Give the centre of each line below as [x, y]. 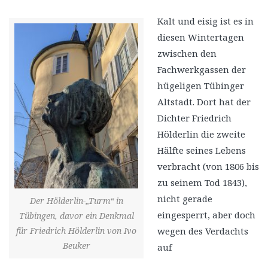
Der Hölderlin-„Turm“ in [76, 200]
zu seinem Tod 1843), [202, 183]
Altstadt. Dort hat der [204, 102]
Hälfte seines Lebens [201, 150]
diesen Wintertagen [200, 37]
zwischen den [187, 54]
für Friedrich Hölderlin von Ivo [76, 230]
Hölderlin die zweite [201, 134]
